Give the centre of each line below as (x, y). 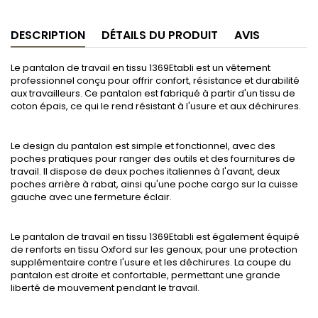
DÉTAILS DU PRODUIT (160, 35)
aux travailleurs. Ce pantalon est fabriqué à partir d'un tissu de (153, 93)
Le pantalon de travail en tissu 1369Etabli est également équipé (155, 236)
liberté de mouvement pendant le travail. (105, 287)
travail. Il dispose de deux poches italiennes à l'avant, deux (145, 171)
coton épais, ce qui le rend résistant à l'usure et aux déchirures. (156, 106)
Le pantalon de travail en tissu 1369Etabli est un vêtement (141, 67)
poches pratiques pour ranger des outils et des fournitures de (153, 158)
